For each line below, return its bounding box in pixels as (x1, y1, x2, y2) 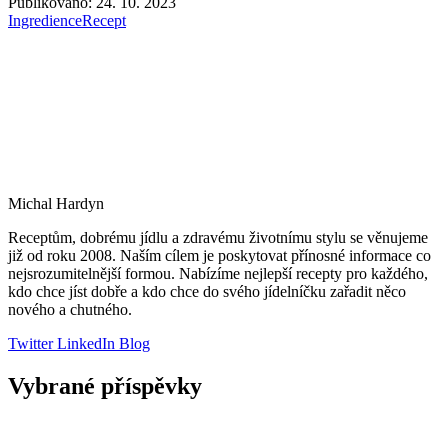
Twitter (8, 335, 53, 353)
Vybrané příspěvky (8, 373, 202, 400)
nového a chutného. (8, 301, 132, 319)
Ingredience (8, 12, 82, 30)
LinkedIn (53, 335, 115, 353)
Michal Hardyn (8, 195, 104, 213)
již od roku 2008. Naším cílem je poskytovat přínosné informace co (8, 247, 431, 265)
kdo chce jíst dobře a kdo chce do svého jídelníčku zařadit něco (8, 283, 406, 301)
